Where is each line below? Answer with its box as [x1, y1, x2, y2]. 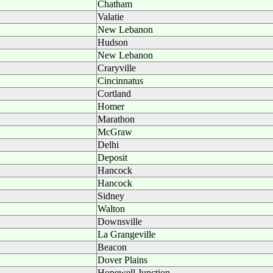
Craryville [97, 63, 136, 73]
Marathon [97, 114, 135, 124]
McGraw [97, 127, 132, 137]
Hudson [97, 37, 128, 48]
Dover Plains [97, 255, 147, 265]
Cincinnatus [97, 76, 143, 86]
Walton [97, 204, 125, 214]
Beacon [97, 242, 127, 252]
